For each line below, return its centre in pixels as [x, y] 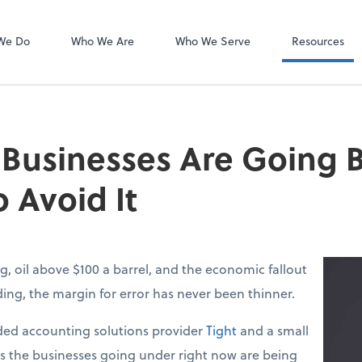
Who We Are [102, 40]
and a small [273, 330]
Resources [318, 40]
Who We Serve [213, 40]
